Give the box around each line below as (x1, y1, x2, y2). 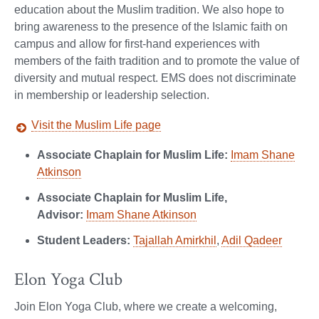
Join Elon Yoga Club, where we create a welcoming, (14, 300, 277, 313)
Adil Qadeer (221, 234, 282, 247)
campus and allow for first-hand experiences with (14, 38, 260, 51)
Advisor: (37, 209, 83, 221)
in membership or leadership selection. (14, 89, 209, 102)
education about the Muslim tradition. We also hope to (14, 4, 284, 16)
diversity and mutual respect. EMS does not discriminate (14, 72, 296, 85)
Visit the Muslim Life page (31, 119, 161, 132)
